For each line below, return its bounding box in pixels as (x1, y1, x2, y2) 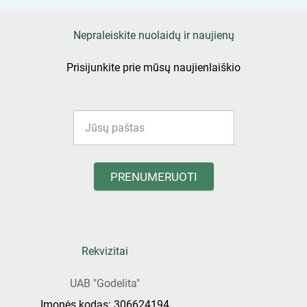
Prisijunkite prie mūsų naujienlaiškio (66, 60, 241, 74)
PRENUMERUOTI (110, 169, 197, 184)
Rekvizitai (82, 244, 128, 258)
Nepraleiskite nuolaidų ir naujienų (73, 28, 234, 42)
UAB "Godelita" (70, 276, 140, 290)
